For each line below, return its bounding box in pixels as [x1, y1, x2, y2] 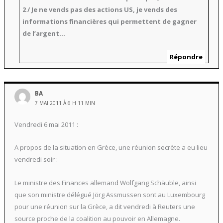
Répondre [169, 52, 203, 61]
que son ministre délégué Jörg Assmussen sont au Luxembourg [14, 190, 205, 200]
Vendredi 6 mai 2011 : [14, 119, 78, 129]
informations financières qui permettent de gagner [22, 17, 197, 26]
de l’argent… [22, 29, 66, 38]
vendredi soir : [14, 155, 58, 164]
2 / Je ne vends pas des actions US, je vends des [22, 5, 178, 14]
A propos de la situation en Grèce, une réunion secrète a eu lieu [14, 143, 208, 152]
